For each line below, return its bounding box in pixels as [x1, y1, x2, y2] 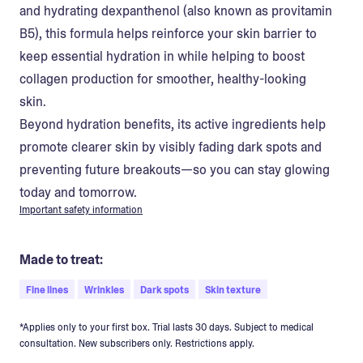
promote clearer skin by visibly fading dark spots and [19, 139, 322, 156]
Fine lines [26, 284, 68, 297]
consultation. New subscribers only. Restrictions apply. [19, 337, 254, 351]
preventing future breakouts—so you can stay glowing [19, 161, 330, 179]
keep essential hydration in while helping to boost [19, 48, 305, 66]
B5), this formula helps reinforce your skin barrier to [19, 25, 317, 43]
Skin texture [205, 284, 261, 297]
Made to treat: [19, 251, 103, 269]
